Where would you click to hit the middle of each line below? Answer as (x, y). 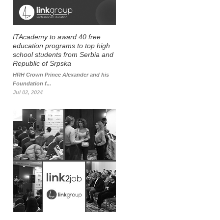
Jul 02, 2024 (28, 92)
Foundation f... (32, 83)
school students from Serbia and (63, 55)
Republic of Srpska (42, 63)
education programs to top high (61, 46)
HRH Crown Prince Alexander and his (61, 75)
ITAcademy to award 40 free (57, 37)
